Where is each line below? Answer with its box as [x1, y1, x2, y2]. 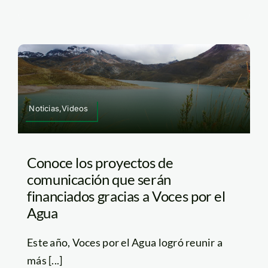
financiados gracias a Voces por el [26, 187, 226, 205]
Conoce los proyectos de [26, 153, 173, 171]
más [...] [26, 253, 63, 267]
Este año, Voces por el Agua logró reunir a [26, 235, 223, 249]
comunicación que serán [26, 170, 172, 188]
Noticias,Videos [29, 103, 89, 113]
